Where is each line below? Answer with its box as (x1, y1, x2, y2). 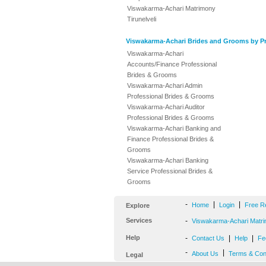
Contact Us (192, 235, 224, 242)
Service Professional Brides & (127, 167, 213, 175)
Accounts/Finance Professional (127, 61, 217, 68)
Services (126, 217, 152, 224)
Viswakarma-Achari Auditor (127, 103, 205, 110)
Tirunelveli (127, 15, 156, 23)
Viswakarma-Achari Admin (127, 82, 202, 89)
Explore (126, 202, 150, 209)
